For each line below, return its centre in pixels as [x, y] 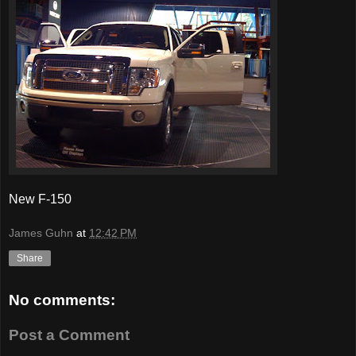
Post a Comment [69, 335]
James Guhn [41, 233]
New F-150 [40, 199]
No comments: [62, 300]
